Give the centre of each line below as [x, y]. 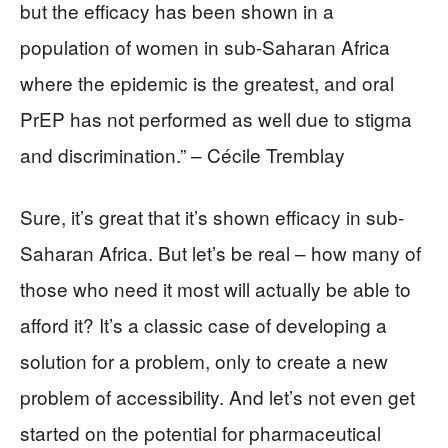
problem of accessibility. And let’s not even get [217, 396]
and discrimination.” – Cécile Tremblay [182, 154]
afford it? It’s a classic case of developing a [203, 324]
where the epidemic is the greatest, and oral [207, 82]
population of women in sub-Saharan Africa [205, 46]
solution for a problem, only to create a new [204, 360]
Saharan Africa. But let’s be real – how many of [220, 252]
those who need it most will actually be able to [215, 288]
